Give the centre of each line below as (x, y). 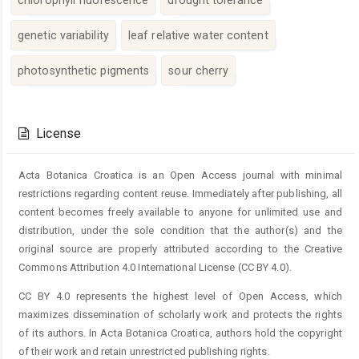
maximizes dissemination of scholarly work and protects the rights (180, 314)
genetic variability (63, 35)
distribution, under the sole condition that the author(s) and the (180, 230)
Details (46, 123)
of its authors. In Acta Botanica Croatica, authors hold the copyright (180, 333)
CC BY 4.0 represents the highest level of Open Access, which (180, 296)
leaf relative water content (198, 35)
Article (45, 106)
